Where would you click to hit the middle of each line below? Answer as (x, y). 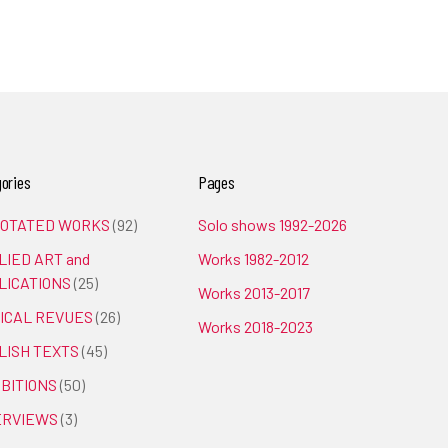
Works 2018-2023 (255, 326)
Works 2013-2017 (254, 292)
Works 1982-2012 (253, 258)
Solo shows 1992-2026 (272, 224)
